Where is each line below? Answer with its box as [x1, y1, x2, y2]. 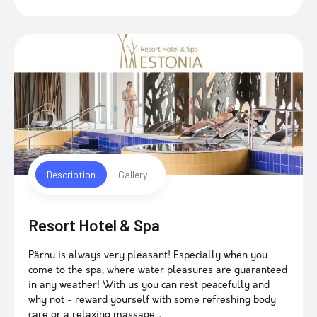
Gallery [118, 168, 147, 180]
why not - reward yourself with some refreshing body [28, 295, 276, 306]
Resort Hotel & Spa [28, 216, 160, 234]
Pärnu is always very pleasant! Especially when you [28, 250, 267, 261]
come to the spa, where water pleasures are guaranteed [28, 265, 287, 276]
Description [47, 168, 96, 180]
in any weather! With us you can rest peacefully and [28, 280, 270, 291]
